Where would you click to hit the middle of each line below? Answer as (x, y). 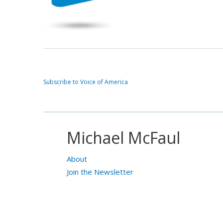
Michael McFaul (123, 138)
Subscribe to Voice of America (86, 82)
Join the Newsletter (100, 172)
